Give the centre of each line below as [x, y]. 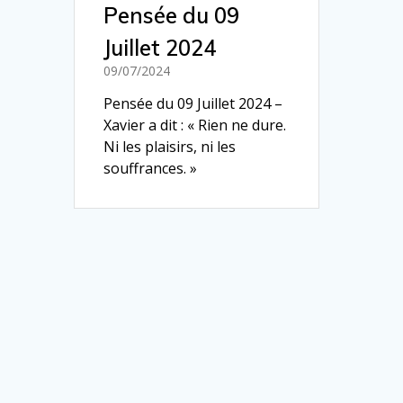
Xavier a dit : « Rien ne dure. [195, 125]
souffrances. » [151, 168]
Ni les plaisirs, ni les [170, 146]
